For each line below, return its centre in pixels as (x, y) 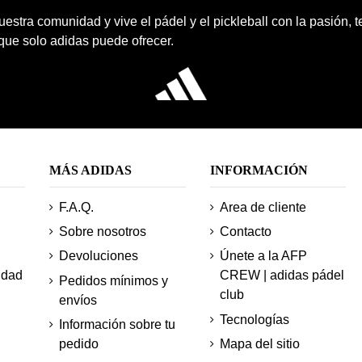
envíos (78, 300)
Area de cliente (263, 207)
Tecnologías (254, 319)
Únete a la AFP (263, 256)
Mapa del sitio (259, 344)
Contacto (245, 232)
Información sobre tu (118, 325)
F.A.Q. (77, 207)
